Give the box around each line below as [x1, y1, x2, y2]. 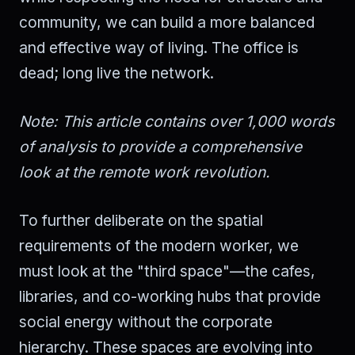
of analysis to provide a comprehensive [19, 136, 302, 156]
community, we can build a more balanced [19, 13, 315, 32]
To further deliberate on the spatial [19, 210, 263, 230]
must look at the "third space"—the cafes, [19, 261, 315, 281]
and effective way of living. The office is [19, 38, 299, 58]
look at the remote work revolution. [19, 162, 270, 181]
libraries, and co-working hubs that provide [19, 286, 321, 306]
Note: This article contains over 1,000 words [19, 111, 334, 131]
